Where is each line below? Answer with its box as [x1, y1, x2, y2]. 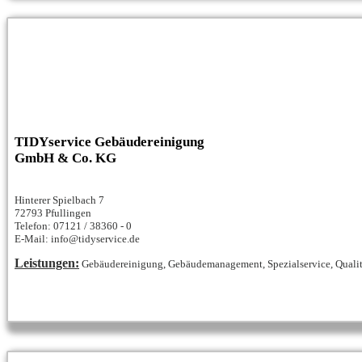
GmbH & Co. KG [15, 150, 116, 166]
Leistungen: [15, 256, 79, 271]
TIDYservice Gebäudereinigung [15, 134, 204, 150]
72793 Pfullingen [15, 207, 91, 220]
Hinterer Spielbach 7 [15, 194, 104, 207]
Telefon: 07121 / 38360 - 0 [15, 220, 132, 233]
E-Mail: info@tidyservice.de [15, 233, 140, 246]
